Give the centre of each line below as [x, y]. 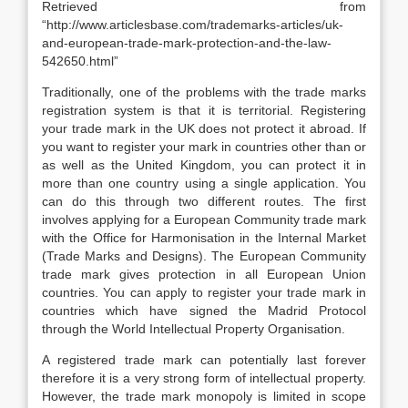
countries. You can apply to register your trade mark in [204, 292]
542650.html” [80, 61]
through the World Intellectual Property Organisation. [194, 329]
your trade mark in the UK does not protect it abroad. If [204, 128]
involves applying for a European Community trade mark [204, 219]
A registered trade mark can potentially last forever [204, 360]
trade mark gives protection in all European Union [204, 274]
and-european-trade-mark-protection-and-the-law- [187, 43]
